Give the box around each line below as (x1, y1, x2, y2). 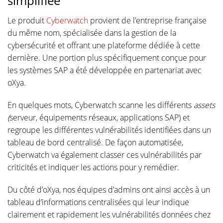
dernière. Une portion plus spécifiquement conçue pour (7, 52, 206, 63)
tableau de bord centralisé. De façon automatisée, (7, 136, 183, 148)
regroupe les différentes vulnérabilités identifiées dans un (7, 124, 211, 135)
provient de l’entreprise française (88, 14, 207, 26)
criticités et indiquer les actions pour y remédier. (7, 161, 179, 173)
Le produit (7, 14, 46, 26)
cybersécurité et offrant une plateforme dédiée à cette (7, 39, 200, 51)
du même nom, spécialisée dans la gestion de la (7, 27, 176, 38)
